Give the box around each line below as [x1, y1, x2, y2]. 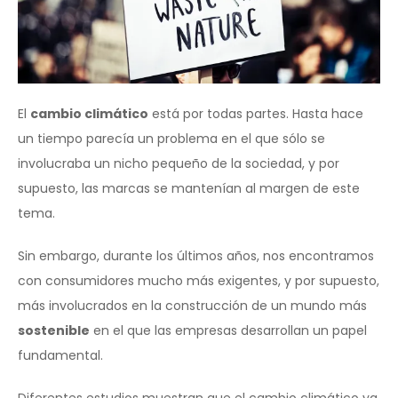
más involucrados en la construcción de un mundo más [18, 296, 367, 314]
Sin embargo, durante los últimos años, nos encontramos [18, 246, 374, 265]
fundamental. [18, 346, 103, 364]
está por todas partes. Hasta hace [148, 104, 363, 123]
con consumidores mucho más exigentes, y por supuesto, [18, 271, 379, 290]
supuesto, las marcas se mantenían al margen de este [18, 179, 360, 197]
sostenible [18, 321, 90, 339]
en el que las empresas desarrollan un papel [90, 321, 367, 339]
